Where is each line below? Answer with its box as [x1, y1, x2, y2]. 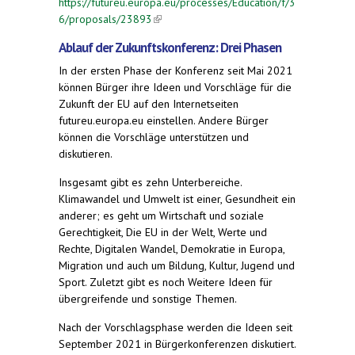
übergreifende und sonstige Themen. [59, 291, 237, 306]
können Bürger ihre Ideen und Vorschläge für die [59, 79, 292, 94]
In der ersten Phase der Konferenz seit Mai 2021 [59, 63, 292, 78]
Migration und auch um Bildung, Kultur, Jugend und [59, 258, 295, 273]
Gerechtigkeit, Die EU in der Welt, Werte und [59, 224, 267, 239]
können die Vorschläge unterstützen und [59, 129, 249, 144]
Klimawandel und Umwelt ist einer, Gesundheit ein [59, 191, 296, 206]
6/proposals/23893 [59, 11, 152, 26]
